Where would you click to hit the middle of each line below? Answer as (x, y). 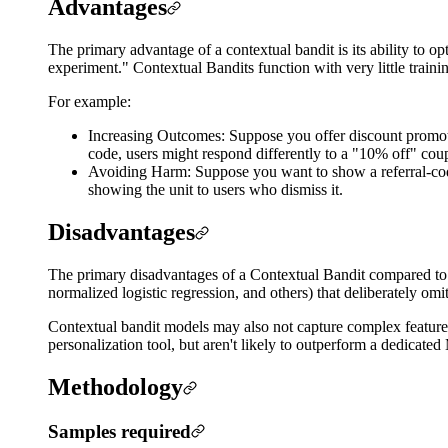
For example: (89, 102)
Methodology (115, 386)
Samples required (119, 431)
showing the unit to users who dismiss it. (215, 190)
